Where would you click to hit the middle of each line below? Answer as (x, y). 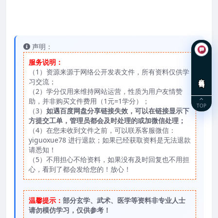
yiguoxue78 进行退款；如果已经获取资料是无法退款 (110, 140)
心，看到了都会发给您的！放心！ (80, 169)
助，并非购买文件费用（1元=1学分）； (89, 101)
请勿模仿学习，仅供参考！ (70, 210)
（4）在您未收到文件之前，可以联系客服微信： (102, 130)
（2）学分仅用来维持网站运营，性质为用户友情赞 (106, 91)
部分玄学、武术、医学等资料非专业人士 (124, 200)
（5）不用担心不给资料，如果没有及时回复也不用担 (109, 159)
